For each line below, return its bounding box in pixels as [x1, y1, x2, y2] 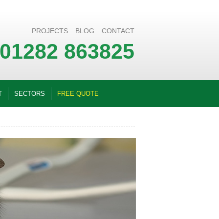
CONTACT [102, 27, 134, 35]
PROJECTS [32, 27, 68, 35]
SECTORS [14, 90, 45, 97]
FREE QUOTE [57, 90, 99, 97]
